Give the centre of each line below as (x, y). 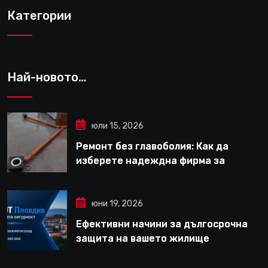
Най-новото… (47, 77)
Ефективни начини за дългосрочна (162, 224)
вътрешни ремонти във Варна (149, 175)
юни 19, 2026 (117, 203)
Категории (39, 15)
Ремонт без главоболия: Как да (152, 146)
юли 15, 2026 (118, 126)
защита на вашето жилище (143, 238)
